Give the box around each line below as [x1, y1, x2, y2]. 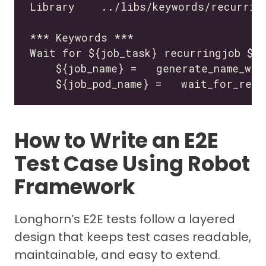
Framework [14, 172, 135, 202]
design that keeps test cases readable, [14, 229, 251, 246]
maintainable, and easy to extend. [14, 246, 220, 264]
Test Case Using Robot [14, 149, 250, 179]
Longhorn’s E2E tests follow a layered [14, 211, 235, 228]
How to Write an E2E [14, 126, 218, 156]
